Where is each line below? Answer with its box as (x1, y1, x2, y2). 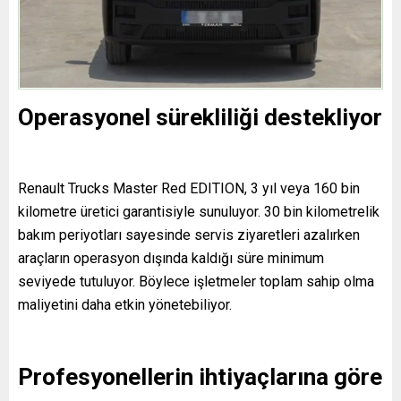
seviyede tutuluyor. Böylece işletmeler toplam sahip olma (18, 272, 374, 290)
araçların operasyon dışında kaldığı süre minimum (18, 249, 324, 267)
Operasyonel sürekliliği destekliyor (18, 103, 382, 131)
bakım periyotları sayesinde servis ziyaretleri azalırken (18, 226, 360, 243)
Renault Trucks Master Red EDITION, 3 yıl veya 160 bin (18, 179, 360, 197)
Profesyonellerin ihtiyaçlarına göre (18, 363, 382, 390)
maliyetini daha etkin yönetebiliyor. (18, 295, 232, 313)
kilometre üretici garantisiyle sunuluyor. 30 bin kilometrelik (18, 202, 380, 220)
